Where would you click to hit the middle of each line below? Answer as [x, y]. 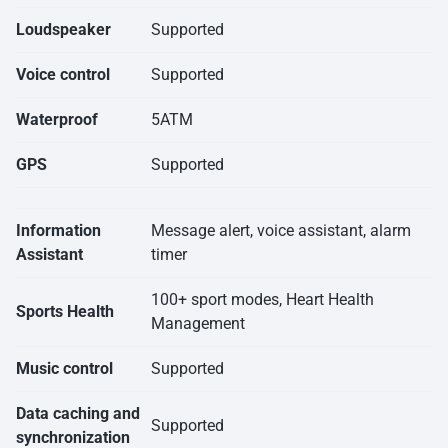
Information [58, 231]
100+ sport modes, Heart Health [262, 300]
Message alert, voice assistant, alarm [281, 231]
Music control [64, 369]
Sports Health [65, 312]
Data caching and [78, 414]
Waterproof [57, 120]
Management [198, 324]
